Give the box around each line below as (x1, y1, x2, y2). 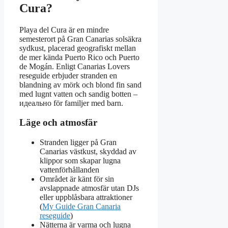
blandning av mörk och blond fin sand (19, 80, 141, 89)
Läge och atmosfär (19, 117, 97, 128)
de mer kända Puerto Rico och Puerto (19, 52, 139, 62)
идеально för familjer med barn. (19, 98, 123, 107)
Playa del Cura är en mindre (19, 25, 109, 34)
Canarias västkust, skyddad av (40, 147, 136, 156)
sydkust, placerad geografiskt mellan (19, 43, 136, 52)
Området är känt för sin (40, 175, 114, 184)
